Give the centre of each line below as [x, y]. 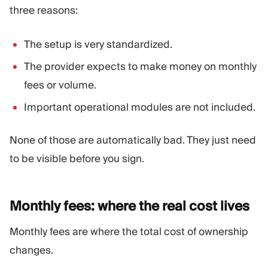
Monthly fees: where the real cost [115, 206]
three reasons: [44, 10]
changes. [31, 250]
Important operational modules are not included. [140, 107]
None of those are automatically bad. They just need [133, 140]
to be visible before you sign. [77, 158]
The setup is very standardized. [98, 44]
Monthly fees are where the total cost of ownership [129, 231]
